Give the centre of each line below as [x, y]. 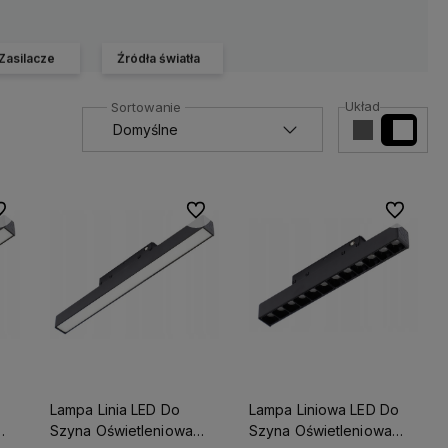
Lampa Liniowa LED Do [324, 409]
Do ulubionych [228, 209]
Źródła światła [158, 58]
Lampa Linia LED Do [115, 409]
